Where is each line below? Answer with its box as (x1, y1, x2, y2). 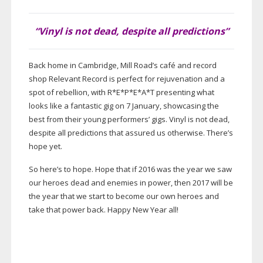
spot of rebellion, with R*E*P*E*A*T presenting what (28, 87, 214, 98)
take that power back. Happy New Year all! (28, 204, 178, 215)
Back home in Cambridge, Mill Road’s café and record (28, 60, 217, 71)
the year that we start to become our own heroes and (28, 191, 219, 202)
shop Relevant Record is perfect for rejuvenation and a (28, 73, 225, 85)
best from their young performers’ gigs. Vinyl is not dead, (28, 114, 230, 125)
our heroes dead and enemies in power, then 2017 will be (28, 177, 233, 188)
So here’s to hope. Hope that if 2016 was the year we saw (28, 164, 232, 175)
